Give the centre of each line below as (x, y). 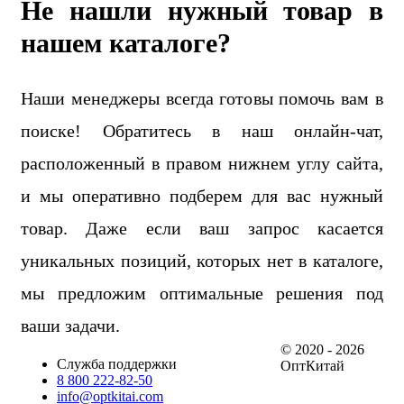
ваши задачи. (70, 325)
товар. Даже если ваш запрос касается (202, 228)
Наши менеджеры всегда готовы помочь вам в (202, 98)
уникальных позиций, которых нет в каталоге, (202, 260)
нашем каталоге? (126, 42)
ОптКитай (313, 365)
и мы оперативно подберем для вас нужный (202, 195)
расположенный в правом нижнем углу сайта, (202, 163)
